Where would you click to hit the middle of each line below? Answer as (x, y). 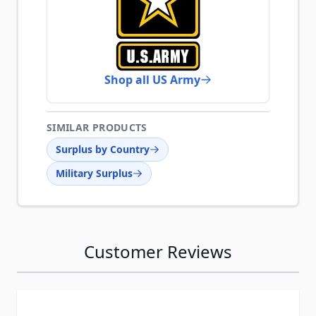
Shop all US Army (152, 80)
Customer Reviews (158, 251)
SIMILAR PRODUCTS (97, 127)
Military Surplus (94, 173)
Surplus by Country (103, 149)
